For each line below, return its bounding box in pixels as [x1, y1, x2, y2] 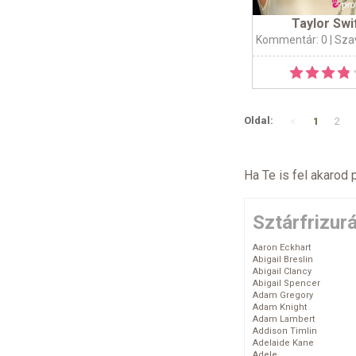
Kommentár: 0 [255, 33, 327, 47]
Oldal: [244, 114, 273, 127]
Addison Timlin [253, 326, 317, 337]
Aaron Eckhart [253, 242, 311, 253]
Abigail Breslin [253, 254, 313, 265]
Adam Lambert [253, 314, 315, 325]
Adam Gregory [253, 290, 313, 301]
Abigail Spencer [253, 278, 320, 289]
